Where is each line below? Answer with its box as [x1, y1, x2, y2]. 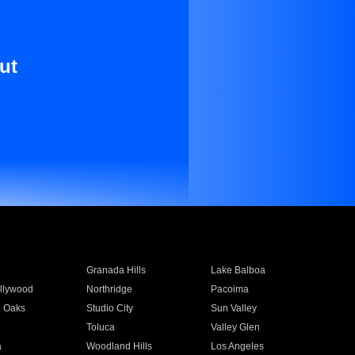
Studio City [86, 303, 133, 314]
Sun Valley [211, 303, 258, 314]
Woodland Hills [86, 341, 152, 352]
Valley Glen [211, 322, 261, 333]
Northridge [86, 284, 132, 295]
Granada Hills [86, 265, 146, 276]
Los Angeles [211, 341, 265, 352]
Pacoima [211, 284, 250, 295]
